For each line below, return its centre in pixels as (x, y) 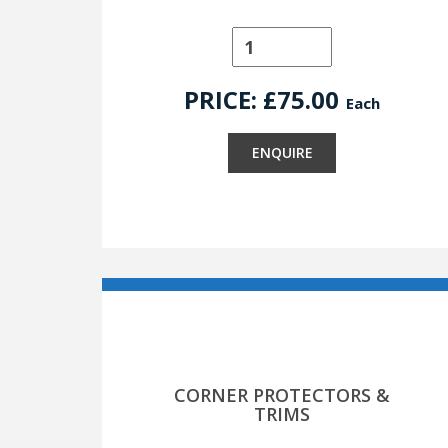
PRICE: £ (230, 99)
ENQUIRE (282, 152)
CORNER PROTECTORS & (282, 395)
